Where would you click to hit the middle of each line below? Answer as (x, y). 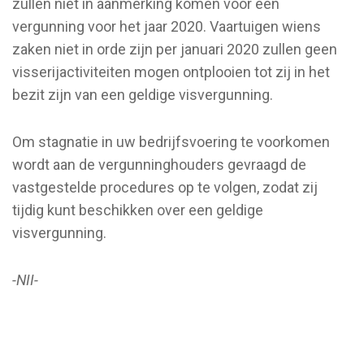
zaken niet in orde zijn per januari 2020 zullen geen (175, 49)
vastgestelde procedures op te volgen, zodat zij (165, 187)
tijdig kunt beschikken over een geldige (138, 210)
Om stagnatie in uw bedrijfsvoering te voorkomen (171, 141)
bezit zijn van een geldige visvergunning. (143, 94)
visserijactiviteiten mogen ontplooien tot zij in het (171, 71)
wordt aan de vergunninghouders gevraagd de (159, 164)
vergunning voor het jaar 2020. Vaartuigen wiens (167, 26)
